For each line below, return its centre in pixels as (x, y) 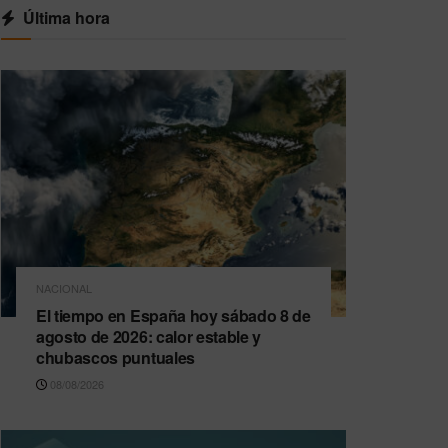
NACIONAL (64, 288)
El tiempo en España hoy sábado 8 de (173, 316)
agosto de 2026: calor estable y (149, 337)
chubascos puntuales (115, 358)
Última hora (66, 18)
